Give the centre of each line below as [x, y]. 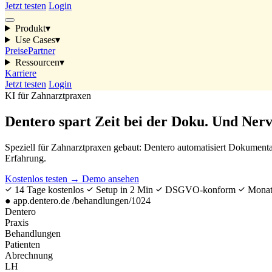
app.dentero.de [42, 200]
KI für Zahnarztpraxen [48, 95]
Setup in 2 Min [124, 189]
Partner [42, 50]
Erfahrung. [25, 158]
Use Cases [35, 39]
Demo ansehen [110, 178]
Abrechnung [29, 255]
